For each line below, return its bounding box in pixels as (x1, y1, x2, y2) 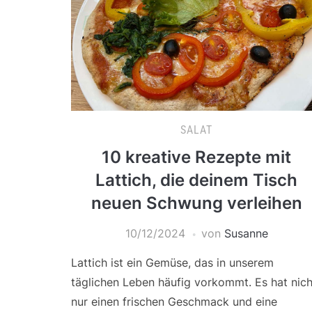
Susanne (224, 226, 268, 240)
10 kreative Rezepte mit (102, 147, 291, 167)
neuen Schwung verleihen (91, 193, 302, 213)
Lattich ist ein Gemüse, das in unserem (71, 256, 274, 270)
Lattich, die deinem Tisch (95, 170, 297, 190)
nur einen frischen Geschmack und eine (71, 295, 277, 309)
